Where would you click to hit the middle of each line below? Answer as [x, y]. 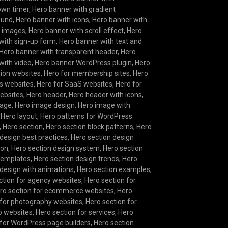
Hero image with [104, 105]
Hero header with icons [106, 94]
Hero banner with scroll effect [76, 30]
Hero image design [45, 105]
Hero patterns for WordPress [87, 116]
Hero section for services [76, 212]
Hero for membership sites [87, 73]
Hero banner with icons [53, 20]
